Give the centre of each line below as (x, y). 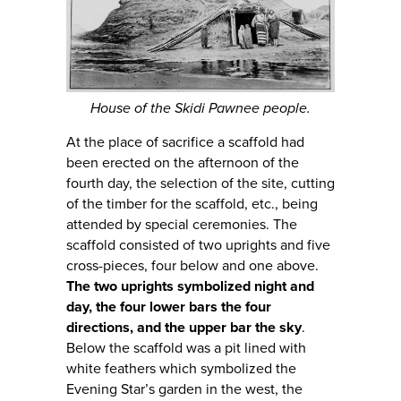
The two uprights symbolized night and (190, 287)
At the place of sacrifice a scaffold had (185, 143)
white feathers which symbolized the (181, 369)
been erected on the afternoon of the (183, 163)
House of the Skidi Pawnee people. (200, 109)
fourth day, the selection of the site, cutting (200, 184)
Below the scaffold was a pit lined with (186, 349)
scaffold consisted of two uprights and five (198, 246)
